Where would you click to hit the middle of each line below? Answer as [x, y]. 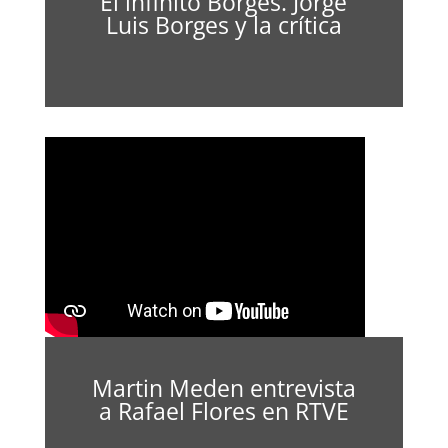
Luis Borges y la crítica [223, 25]
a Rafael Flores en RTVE [223, 411]
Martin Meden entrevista [223, 388]
